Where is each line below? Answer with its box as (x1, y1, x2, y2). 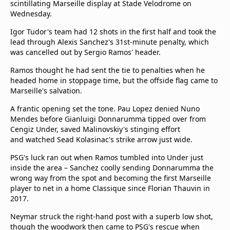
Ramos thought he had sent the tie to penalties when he (10, 65, 205, 75)
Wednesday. (10, 9, 52, 18)
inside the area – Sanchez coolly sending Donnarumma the (10, 163, 214, 172)
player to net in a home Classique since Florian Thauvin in (10, 183, 210, 193)
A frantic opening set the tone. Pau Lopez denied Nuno (10, 104, 200, 113)
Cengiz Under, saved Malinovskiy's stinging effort (10, 124, 180, 134)
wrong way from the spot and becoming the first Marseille (10, 173, 211, 183)
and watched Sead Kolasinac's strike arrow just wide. (10, 135, 193, 144)
